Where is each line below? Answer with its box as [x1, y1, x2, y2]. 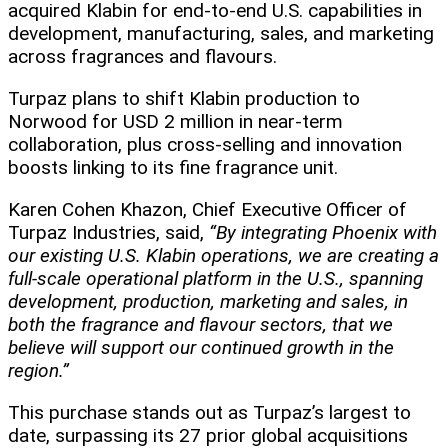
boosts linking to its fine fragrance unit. [8, 156, 338, 180]
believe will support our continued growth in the [8, 336, 394, 360]
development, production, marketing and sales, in [8, 290, 408, 314]
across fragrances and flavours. [8, 45, 282, 69]
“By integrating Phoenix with [209, 221, 437, 245]
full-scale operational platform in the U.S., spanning [8, 267, 423, 291]
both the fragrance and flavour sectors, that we [8, 313, 393, 337]
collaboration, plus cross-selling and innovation [8, 133, 402, 157]
